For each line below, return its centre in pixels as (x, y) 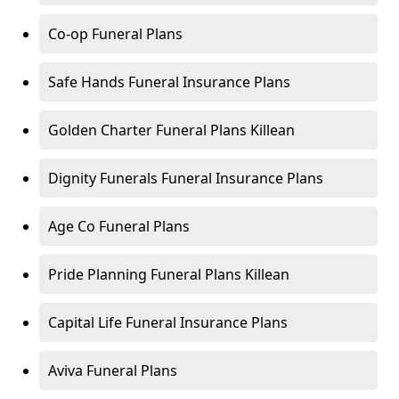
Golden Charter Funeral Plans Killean (171, 130)
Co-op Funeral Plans (115, 34)
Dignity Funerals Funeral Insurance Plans (186, 178)
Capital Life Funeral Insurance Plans (168, 322)
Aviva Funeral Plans (113, 370)
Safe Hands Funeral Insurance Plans (169, 82)
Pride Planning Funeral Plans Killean (169, 274)
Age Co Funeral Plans (119, 226)
